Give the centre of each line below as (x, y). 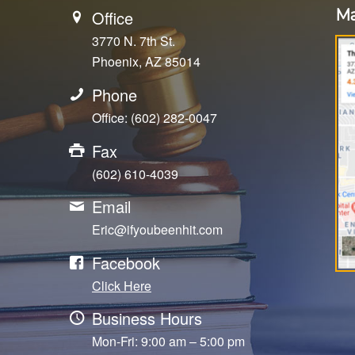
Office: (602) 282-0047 (155, 117)
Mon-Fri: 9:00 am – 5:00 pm (168, 342)
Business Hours (147, 319)
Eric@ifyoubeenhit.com (157, 230)
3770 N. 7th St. (134, 41)
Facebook (126, 262)
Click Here (122, 285)
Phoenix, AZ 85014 (146, 62)
